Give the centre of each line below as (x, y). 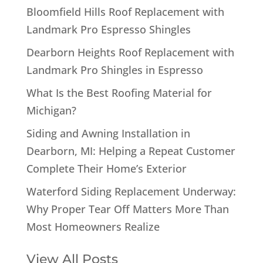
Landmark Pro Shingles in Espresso (114, 70)
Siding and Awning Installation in (108, 133)
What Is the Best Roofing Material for (119, 92)
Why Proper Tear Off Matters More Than (127, 209)
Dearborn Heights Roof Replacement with (130, 52)
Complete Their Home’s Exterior (106, 168)
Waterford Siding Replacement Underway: (131, 191)
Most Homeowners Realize (93, 226)
